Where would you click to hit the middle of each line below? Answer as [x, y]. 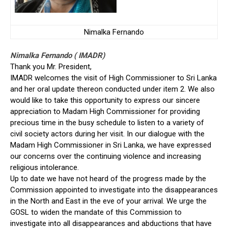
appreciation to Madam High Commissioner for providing [105, 111]
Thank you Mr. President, [51, 66]
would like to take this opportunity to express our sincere [105, 100]
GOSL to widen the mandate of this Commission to [96, 212]
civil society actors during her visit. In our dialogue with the [107, 134]
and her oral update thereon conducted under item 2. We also [112, 89]
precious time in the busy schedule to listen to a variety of [107, 122]
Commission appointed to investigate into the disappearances [114, 190]
